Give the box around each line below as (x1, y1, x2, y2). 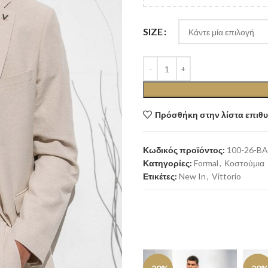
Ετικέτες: (143, 171, 177, 181)
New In (179, 171, 206, 181)
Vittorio (212, 171, 241, 181)
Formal (194, 158, 218, 168)
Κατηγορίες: (143, 158, 192, 168)
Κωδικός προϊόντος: (143, 145, 227, 155)
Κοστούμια (224, 158, 264, 168)
